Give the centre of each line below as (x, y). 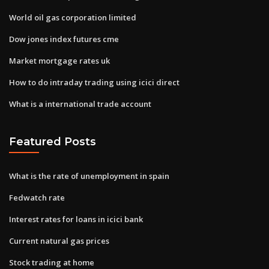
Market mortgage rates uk (59, 60)
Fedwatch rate (37, 197)
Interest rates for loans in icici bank (76, 219)
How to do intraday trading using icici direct (94, 82)
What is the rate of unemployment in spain (89, 176)
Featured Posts (53, 142)
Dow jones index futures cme (64, 39)
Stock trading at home (52, 262)
